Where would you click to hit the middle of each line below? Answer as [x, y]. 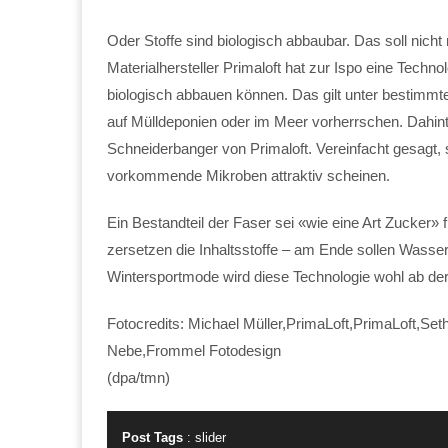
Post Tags [152, 437]
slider [210, 437]
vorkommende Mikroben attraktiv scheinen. [248, 175]
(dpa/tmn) [138, 377]
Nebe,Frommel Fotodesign [194, 350]
